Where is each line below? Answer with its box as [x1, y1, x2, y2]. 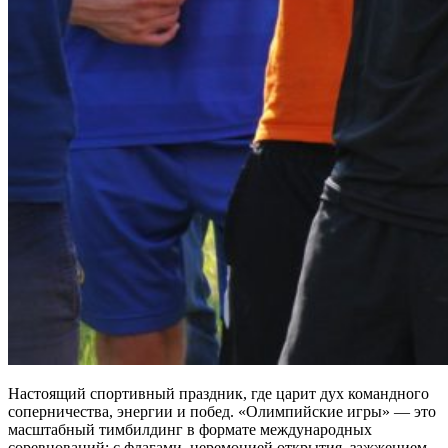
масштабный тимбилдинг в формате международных [8, 420, 372, 438]
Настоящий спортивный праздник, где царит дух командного [8, 384, 429, 402]
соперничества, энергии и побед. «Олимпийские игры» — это [8, 402, 436, 420]
